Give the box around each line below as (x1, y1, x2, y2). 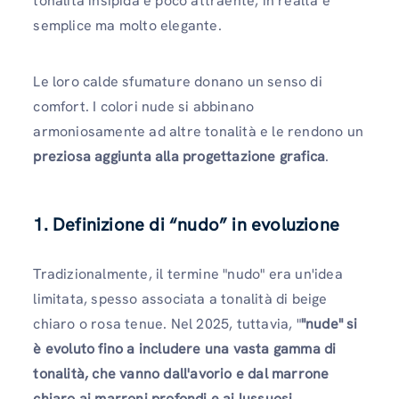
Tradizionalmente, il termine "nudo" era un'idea (33, 265, 343, 284)
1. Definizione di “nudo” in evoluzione (33, 213, 339, 237)
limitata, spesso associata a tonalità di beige (33, 289, 328, 309)
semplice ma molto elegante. (33, 16, 222, 35)
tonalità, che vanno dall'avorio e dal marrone (33, 364, 330, 384)
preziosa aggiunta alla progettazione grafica (33, 147, 326, 167)
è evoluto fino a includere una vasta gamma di (33, 339, 337, 359)
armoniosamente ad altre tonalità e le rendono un (33, 122, 363, 142)
